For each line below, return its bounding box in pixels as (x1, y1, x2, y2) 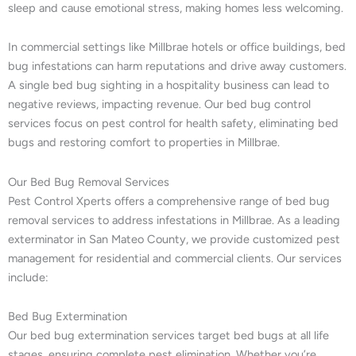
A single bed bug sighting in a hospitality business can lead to (8, 78, 329, 93)
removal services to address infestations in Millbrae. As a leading (8, 212, 340, 227)
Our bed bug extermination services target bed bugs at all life (8, 328, 329, 343)
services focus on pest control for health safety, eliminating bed (8, 116, 339, 131)
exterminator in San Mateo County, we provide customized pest (8, 231, 340, 246)
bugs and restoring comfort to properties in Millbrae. (8, 135, 280, 150)
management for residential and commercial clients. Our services (8, 250, 342, 265)
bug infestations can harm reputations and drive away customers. (8, 59, 346, 74)
